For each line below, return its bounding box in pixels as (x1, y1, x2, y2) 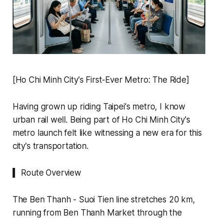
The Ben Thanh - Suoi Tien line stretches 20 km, (12, 195, 195, 205)
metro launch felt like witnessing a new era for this (12, 128, 202, 138)
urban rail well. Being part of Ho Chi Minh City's (12, 115, 190, 125)
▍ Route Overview (12, 168, 81, 178)
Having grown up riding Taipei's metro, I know (12, 102, 186, 112)
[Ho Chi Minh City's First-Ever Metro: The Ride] (12, 75, 189, 85)
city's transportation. (12, 141, 89, 151)
